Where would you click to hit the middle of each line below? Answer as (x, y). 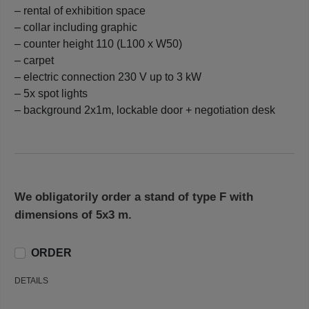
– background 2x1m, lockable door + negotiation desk (145, 110)
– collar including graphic (76, 27)
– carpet (34, 60)
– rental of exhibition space (80, 10)
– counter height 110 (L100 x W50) (98, 43)
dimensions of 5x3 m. (73, 215)
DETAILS (31, 280)
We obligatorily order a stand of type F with (134, 197)
